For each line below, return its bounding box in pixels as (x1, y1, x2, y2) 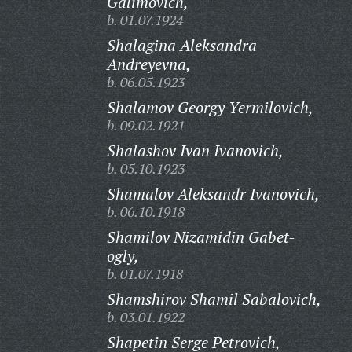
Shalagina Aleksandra (106, 35, 257, 56)
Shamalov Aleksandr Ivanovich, (106, 183, 320, 204)
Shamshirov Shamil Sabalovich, (106, 288, 321, 310)
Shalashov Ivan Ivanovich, (106, 140, 284, 161)
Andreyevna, (106, 53, 191, 75)
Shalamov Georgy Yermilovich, (106, 97, 313, 118)
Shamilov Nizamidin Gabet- (106, 226, 295, 247)
